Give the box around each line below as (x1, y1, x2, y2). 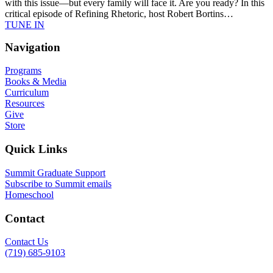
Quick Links (5, 143, 67, 156)
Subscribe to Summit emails (5, 178, 112, 189)
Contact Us (5, 236, 48, 247)
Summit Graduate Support (5, 167, 105, 178)
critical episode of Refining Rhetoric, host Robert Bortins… (5, 9, 233, 19)
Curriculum (5, 87, 49, 98)
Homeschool (5, 189, 54, 200)
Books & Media (5, 76, 66, 87)
